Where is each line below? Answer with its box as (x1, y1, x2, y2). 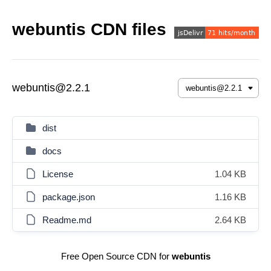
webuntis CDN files (12, 20, 166, 39)
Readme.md (42, 215, 91, 225)
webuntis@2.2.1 (12, 82, 90, 94)
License (42, 169, 73, 179)
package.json (42, 192, 95, 202)
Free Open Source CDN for (60, 251, 172, 261)
